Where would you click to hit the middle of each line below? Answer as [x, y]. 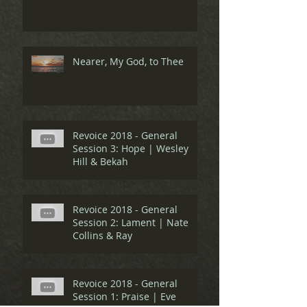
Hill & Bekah [100, 162]
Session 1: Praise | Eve [124, 297]
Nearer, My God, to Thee [128, 62]
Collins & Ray [102, 236]
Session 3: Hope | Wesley [131, 149]
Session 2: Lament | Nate [131, 223]
